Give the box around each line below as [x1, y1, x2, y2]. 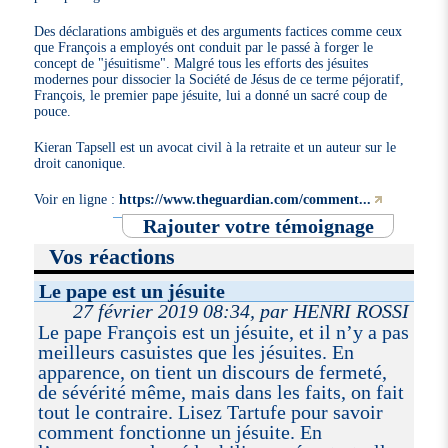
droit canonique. [34, 154, 127, 171]
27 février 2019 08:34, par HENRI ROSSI [72, 299, 409, 322]
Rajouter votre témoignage [142, 214, 374, 237]
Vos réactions [49, 243, 176, 269]
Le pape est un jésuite [39, 279, 226, 302]
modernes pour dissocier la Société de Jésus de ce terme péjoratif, [34, 70, 405, 87]
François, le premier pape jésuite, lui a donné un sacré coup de [34, 86, 388, 103]
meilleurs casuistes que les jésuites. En [37, 340, 354, 363]
